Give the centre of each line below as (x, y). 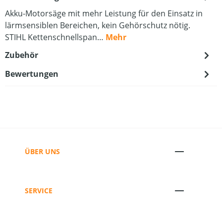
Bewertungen (32, 74)
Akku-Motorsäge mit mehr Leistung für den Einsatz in (104, 13)
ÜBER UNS (42, 151)
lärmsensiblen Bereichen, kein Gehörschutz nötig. (98, 25)
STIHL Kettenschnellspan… (55, 37)
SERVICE (39, 190)
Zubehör (22, 55)
